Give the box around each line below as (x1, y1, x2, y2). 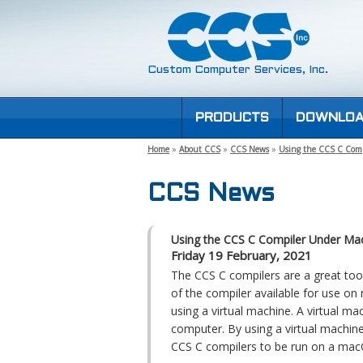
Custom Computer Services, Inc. (147, 65, 328, 75)
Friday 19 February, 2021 (171, 247, 312, 264)
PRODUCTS (194, 112, 269, 124)
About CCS (179, 143, 220, 155)
